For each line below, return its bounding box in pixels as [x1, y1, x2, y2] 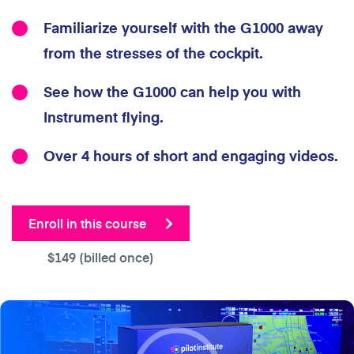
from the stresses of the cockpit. [43, 43, 263, 62]
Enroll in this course [28, 214, 149, 232]
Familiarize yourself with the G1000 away [43, 17, 323, 37]
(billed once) [76, 248, 154, 265]
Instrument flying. [43, 107, 164, 126]
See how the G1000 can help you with [43, 81, 301, 101]
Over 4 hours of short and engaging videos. [43, 145, 338, 165]
